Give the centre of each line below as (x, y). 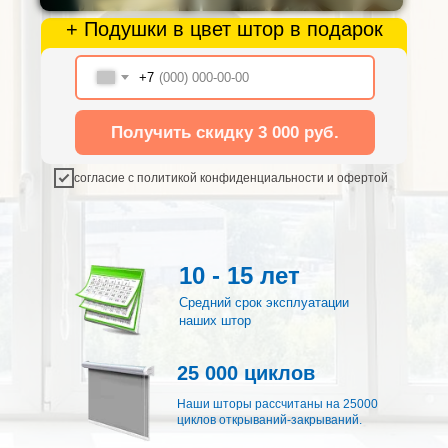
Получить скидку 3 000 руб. (225, 132)
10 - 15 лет (239, 275)
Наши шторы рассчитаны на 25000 (277, 404)
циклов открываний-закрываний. (269, 420)
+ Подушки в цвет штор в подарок (224, 29)
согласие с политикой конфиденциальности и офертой (231, 177)
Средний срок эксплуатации (264, 302)
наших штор (215, 320)
